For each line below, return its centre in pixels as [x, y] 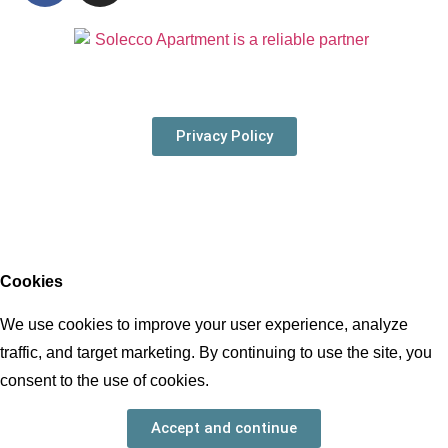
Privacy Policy [224, 136]
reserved [95, 230]
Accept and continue [224, 428]
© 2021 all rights [158, 194]
